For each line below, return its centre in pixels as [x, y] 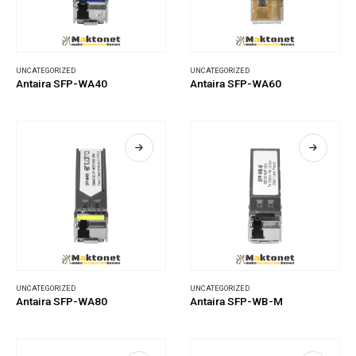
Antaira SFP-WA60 [236, 83]
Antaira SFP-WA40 [62, 83]
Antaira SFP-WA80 [62, 302]
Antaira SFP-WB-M [236, 302]
